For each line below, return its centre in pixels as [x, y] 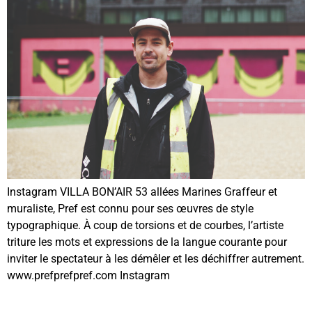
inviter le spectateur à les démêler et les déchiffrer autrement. [156, 259]
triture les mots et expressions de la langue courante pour [147, 242]
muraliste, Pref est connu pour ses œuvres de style [130, 209]
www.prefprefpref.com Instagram [88, 276]
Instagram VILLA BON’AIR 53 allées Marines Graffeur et [142, 192]
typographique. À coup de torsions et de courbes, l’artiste [145, 226]
